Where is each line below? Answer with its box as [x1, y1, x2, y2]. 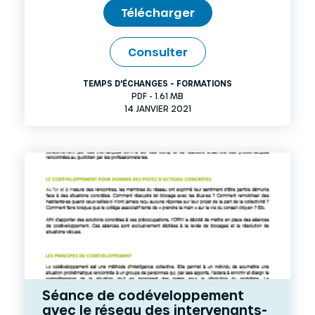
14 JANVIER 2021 [124, 103, 191, 113]
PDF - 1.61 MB [131, 91, 184, 101]
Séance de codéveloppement [42, 287, 244, 302]
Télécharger [120, 5, 195, 19]
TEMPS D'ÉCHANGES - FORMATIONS [83, 78, 232, 88]
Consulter [127, 44, 188, 58]
